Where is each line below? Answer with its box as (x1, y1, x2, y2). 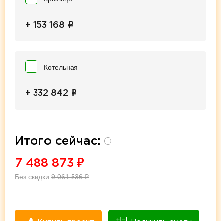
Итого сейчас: (15, 135, 104, 147)
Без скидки (15, 172, 51, 181)
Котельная (44, 63, 78, 71)
